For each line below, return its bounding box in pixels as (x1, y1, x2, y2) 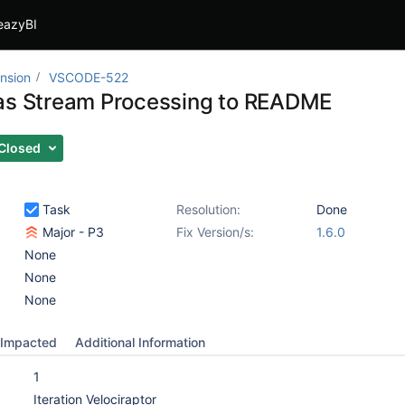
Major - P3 (39, 224, 104, 240)
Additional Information (75, 334, 205, 350)
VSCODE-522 (49, 70, 128, 85)
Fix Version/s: (176, 224, 254, 240)
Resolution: (176, 202, 240, 217)
